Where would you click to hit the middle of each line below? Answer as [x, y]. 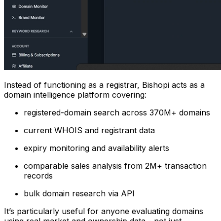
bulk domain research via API [79, 193]
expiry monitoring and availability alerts [96, 148]
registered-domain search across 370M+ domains [117, 112]
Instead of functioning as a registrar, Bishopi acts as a [104, 85]
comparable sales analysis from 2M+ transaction [115, 166]
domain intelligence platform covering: [75, 94]
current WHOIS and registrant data [89, 130]
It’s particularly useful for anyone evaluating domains [104, 211]
